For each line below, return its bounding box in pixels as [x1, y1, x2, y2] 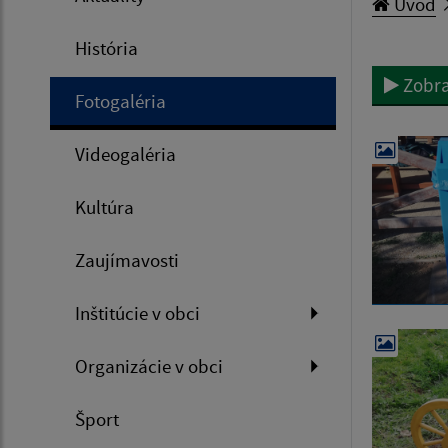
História [75, 36, 138, 61]
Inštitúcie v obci [75, 301, 200, 326]
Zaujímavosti [75, 248, 179, 273]
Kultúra [75, 195, 134, 220]
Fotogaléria [75, 89, 166, 114]
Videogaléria [75, 142, 176, 167]
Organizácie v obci [75, 354, 223, 379]
